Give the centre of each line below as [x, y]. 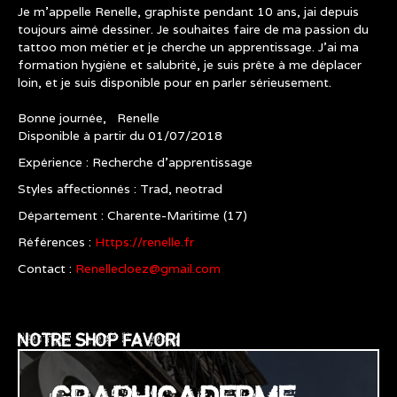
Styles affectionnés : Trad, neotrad [120, 189]
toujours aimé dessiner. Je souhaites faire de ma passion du [193, 29]
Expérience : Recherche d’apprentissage [135, 162]
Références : [56, 242]
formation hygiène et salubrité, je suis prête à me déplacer [190, 65]
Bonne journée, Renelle [89, 118]
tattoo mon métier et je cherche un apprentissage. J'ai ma [188, 47]
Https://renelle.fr [144, 242]
